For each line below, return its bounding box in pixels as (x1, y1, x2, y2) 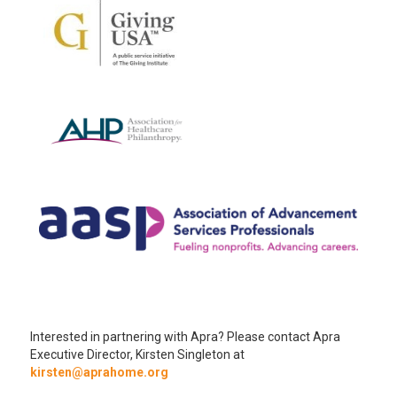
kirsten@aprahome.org (29, 364, 168, 379)
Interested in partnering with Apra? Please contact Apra (29, 329, 340, 344)
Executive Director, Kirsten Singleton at (29, 346, 245, 362)
